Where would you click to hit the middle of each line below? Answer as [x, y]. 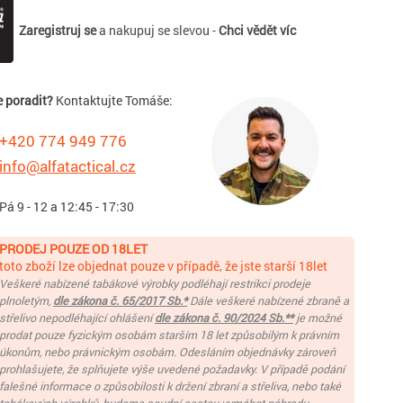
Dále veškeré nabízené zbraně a [268, 300]
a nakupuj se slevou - [157, 30]
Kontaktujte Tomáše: [112, 100]
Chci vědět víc [257, 30]
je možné [318, 318]
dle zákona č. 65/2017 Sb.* [120, 300]
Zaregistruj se [58, 30]
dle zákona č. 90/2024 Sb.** [224, 318]
